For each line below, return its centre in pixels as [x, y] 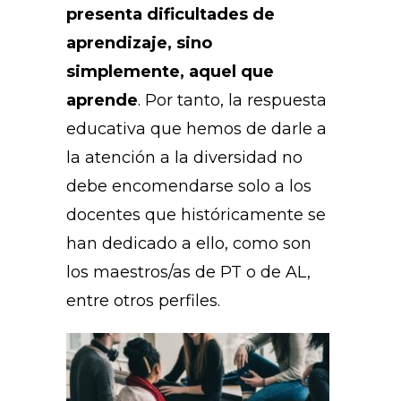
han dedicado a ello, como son [189, 244]
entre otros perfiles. [143, 301]
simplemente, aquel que [170, 72]
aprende [102, 101]
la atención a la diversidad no [184, 158]
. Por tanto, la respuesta [232, 101]
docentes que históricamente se [196, 215]
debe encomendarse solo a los [189, 187]
